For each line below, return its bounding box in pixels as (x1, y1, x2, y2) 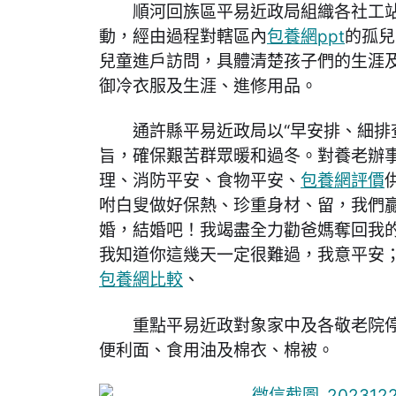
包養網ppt (267, 27, 345, 48)
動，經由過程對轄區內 (99, 27, 267, 48)
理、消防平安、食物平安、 (99, 171, 301, 192)
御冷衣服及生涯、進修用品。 (99, 76, 317, 97)
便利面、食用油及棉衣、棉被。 (99, 339, 334, 361)
